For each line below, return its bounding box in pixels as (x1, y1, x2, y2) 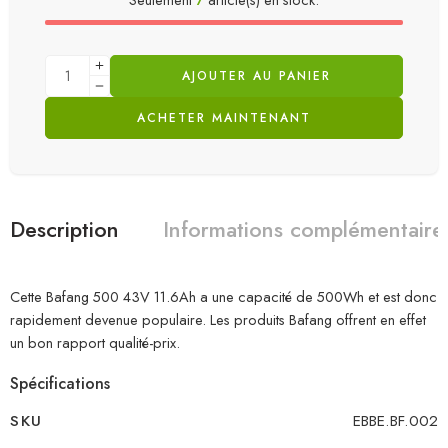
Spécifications (10, 371, 110, 395)
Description (10, 213, 119, 245)
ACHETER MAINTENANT (137, 108, 311, 127)
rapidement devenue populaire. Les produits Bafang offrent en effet (10, 308, 426, 330)
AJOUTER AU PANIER (182, 66, 331, 85)
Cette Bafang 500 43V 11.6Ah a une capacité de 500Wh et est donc (10, 285, 437, 307)
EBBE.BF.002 (353, 408, 438, 432)
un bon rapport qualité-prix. (10, 331, 180, 353)
